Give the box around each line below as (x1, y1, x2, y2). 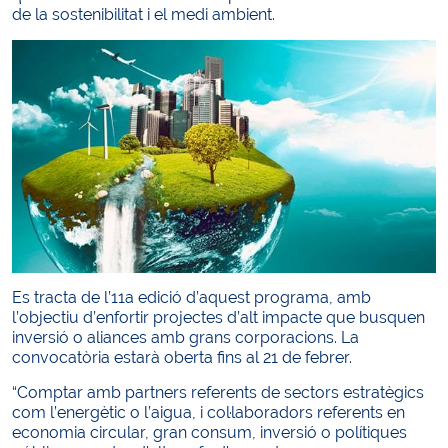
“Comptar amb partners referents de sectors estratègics (12, 383, 424, 403)
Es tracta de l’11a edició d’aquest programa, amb (12, 288, 371, 308)
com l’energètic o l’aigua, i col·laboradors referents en (12, 403, 405, 423)
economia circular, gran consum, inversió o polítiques (12, 423, 407, 443)
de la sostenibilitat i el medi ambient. (12, 5, 275, 24)
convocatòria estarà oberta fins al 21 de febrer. (12, 348, 352, 368)
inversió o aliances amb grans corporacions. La (12, 328, 359, 348)
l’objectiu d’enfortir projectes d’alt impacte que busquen (12, 308, 425, 328)
